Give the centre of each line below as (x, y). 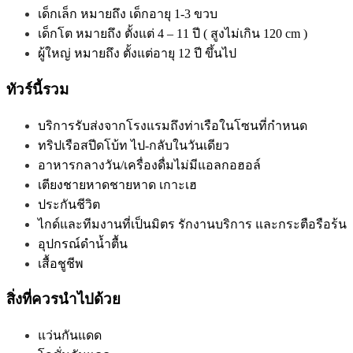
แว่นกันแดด (70, 335)
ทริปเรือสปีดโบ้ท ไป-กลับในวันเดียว (134, 145)
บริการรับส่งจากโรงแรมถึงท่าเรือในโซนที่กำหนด (173, 125)
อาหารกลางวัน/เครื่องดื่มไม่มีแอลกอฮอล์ (149, 165)
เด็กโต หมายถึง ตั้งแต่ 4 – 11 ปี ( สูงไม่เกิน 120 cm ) (173, 34)
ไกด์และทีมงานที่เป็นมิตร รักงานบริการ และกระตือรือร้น (192, 224)
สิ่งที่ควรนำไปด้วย (63, 299)
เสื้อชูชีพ (61, 263)
